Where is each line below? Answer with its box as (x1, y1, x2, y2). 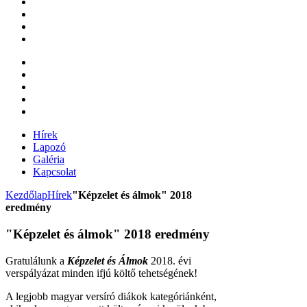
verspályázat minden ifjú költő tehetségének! (5, 267, 197, 279)
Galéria (33, 153, 64, 166)
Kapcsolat (33, 166, 76, 178)
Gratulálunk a (5, 254, 67, 267)
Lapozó (33, 141, 66, 153)
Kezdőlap (5, 189, 47, 201)
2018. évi (148, 254, 191, 267)
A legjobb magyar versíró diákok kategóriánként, (5, 290, 219, 302)
